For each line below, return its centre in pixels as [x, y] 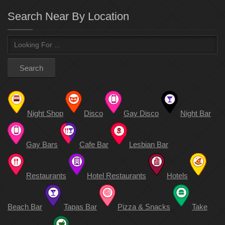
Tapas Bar [80, 207]
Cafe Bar [94, 145]
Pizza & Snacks [144, 207]
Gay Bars [42, 145]
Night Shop [45, 114]
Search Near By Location [68, 17]
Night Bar [196, 114]
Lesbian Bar [149, 145]
